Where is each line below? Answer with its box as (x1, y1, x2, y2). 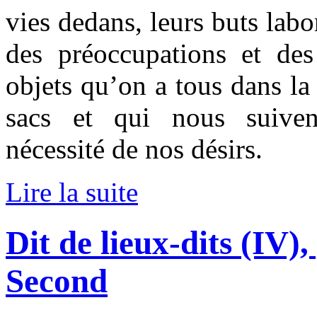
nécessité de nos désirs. (6, 134, 263, 165)
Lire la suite (6, 177, 138, 208)
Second (6, 262, 108, 299)
